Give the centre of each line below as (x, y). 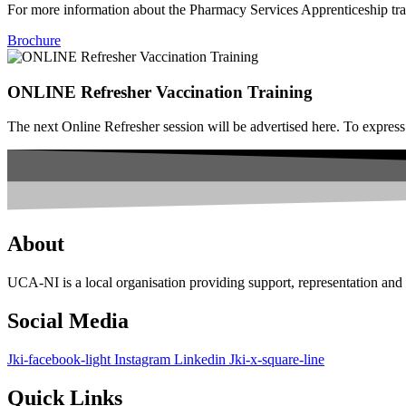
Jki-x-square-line (277, 359)
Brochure (34, 40)
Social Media (68, 320)
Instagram (142, 359)
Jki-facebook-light (59, 359)
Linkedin (200, 359)
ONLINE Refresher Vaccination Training (160, 92)
